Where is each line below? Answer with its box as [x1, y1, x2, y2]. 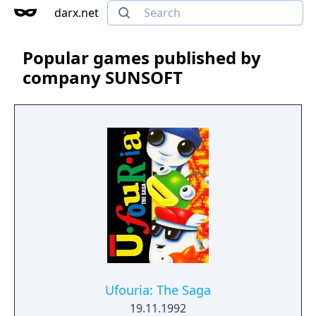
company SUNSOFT [23, 66, 183, 89]
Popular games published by [23, 46, 261, 69]
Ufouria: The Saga [105, 281, 211, 298]
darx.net [54, 5, 99, 20]
